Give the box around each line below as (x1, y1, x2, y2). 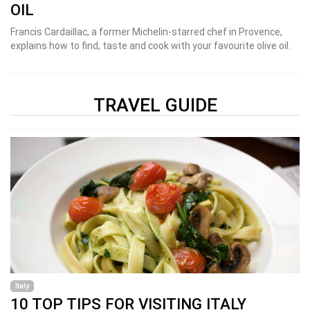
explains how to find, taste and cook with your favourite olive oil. (10, 39, 293, 51)
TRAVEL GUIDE (93, 93, 217, 116)
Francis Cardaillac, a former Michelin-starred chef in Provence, (10, 26, 282, 37)
